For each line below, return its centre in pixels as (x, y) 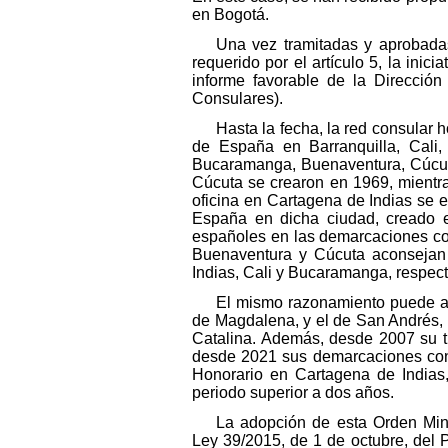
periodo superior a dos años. (293, 392)
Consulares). (237, 98)
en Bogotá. (230, 14)
